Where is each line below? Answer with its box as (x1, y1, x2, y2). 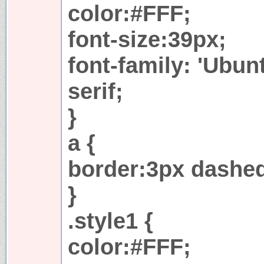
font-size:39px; (68, 26, 226, 52)
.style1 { (68, 207, 153, 233)
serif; (68, 78, 123, 104)
